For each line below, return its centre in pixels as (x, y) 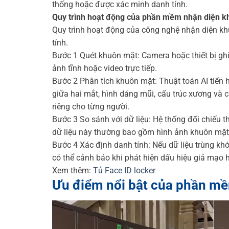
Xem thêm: (73, 171)
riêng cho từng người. (91, 107)
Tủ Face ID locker (124, 171)
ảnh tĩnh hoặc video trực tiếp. (105, 68)
